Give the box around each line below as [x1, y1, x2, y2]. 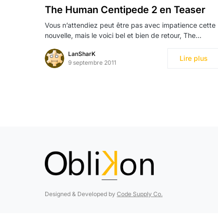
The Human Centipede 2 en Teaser [45, 3, 205, 16]
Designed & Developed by [45, 190, 117, 198]
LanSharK [68, 50, 95, 57]
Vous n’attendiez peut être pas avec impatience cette [45, 20, 216, 29]
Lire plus [180, 54, 208, 62]
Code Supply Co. [117, 190, 163, 198]
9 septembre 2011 [68, 58, 116, 66]
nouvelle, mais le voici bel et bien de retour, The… [45, 31, 201, 39]
